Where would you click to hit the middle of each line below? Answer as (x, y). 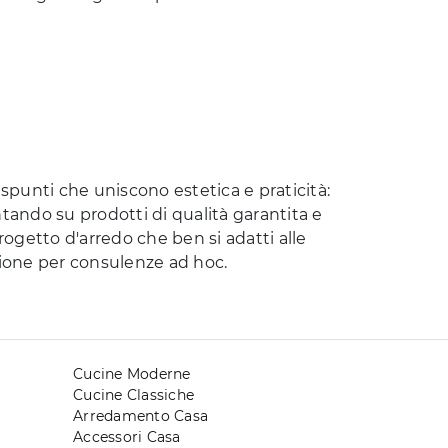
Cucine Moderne (132, 374)
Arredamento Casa (140, 416)
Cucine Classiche (133, 395)
